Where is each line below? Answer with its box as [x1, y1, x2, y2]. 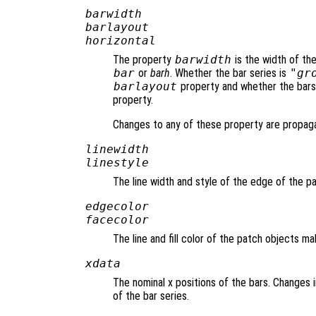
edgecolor [85, 199, 149, 213]
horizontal [85, 33, 156, 47]
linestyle [85, 155, 149, 169]
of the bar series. [113, 288, 189, 303]
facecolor [85, 212, 149, 226]
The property [113, 52, 174, 66]
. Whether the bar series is [169, 66, 289, 80]
